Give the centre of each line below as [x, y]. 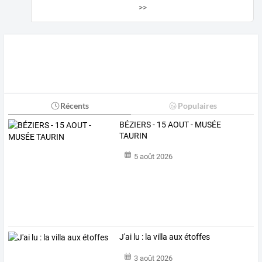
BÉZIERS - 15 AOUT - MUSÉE [170, 124]
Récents [74, 105]
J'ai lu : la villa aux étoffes [165, 237]
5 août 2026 [153, 157]
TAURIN [134, 135]
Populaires [197, 105]
